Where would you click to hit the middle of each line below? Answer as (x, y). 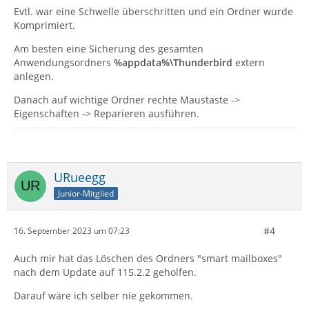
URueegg (80, 177)
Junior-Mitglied (86, 193)
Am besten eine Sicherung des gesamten (109, 48)
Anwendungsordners (64, 62)
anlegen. (34, 76)
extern (249, 62)
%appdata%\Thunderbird (173, 62)
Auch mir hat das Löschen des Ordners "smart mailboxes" (148, 258)
